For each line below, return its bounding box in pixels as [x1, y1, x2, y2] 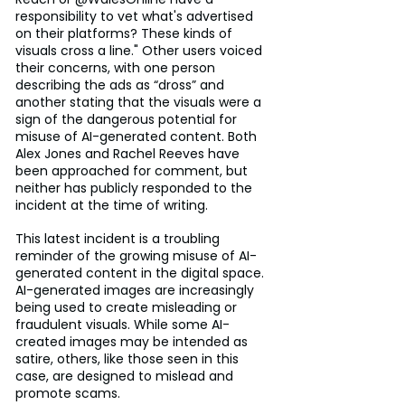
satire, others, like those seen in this [15, 349, 242, 368]
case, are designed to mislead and [15, 366, 237, 385]
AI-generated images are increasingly [15, 280, 258, 299]
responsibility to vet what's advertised [15, 6, 257, 25]
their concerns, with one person [15, 58, 219, 77]
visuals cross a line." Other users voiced [15, 41, 266, 60]
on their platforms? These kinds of [15, 24, 236, 42]
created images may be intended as [15, 332, 251, 351]
